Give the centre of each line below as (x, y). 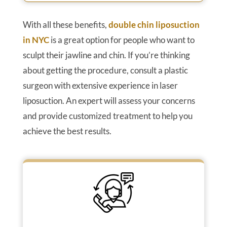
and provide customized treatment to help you (107, 116)
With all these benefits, (65, 24)
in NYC (36, 40)
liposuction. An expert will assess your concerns (109, 100)
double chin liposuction (154, 24)
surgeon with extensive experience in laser (100, 85)
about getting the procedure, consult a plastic (105, 70)
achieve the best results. (67, 131)
